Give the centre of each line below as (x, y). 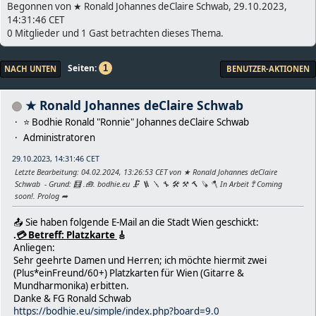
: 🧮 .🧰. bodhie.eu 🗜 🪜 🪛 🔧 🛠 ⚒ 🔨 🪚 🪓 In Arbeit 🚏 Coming (176, 183)
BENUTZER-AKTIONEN (268, 68)
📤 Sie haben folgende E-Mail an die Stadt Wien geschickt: (136, 222)
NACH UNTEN (30, 68)
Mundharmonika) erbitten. (71, 285)
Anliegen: (34, 247)
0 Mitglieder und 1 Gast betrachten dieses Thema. (115, 33)
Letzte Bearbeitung (46, 171)
